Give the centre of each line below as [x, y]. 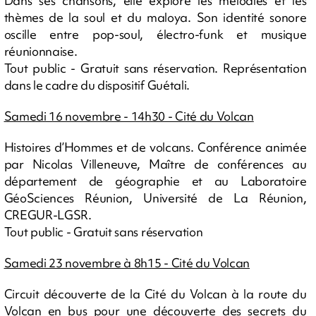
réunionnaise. [41, 51]
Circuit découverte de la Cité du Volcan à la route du [155, 293]
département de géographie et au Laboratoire [155, 181]
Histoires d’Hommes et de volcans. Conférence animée [155, 147]
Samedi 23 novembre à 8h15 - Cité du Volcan [127, 262]
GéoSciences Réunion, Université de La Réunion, [155, 197]
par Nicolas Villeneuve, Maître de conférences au [155, 164]
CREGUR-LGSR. [48, 214]
